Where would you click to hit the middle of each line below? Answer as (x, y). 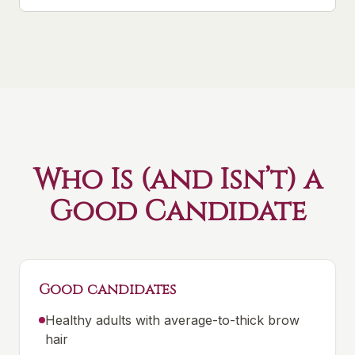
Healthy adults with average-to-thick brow (172, 320)
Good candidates (107, 290)
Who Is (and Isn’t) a (177, 180)
